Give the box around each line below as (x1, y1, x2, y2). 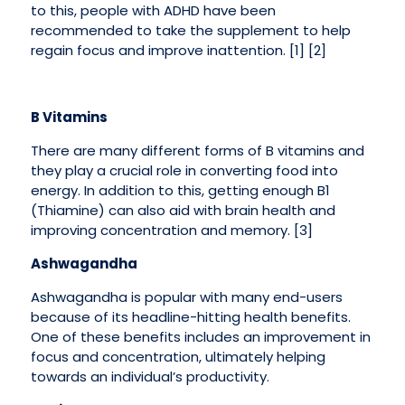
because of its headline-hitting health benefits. (30, 307, 351, 327)
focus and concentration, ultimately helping (30, 347, 325, 367)
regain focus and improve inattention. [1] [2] (30, 41, 326, 61)
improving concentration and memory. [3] (30, 221, 313, 240)
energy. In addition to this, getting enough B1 (30, 181, 330, 201)
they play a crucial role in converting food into (30, 161, 338, 181)
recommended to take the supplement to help (30, 21, 351, 41)
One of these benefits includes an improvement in (30, 327, 371, 347)
